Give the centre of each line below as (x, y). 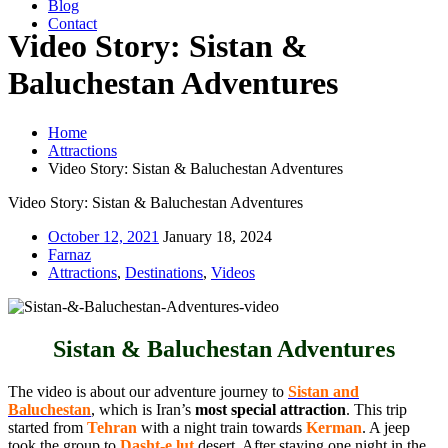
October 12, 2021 (103, 236)
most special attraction (270, 409)
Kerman (334, 427)
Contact (72, 23)
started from (47, 427)
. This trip (376, 409)
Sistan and (323, 391)
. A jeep (386, 427)
